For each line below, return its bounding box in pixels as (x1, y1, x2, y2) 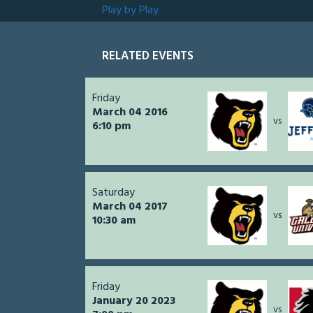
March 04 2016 (92, 103, 168, 122)
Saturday (92, 184, 135, 203)
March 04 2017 (92, 198, 168, 217)
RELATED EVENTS (102, 47, 194, 66)
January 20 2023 (92, 292, 175, 311)
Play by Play (102, 1, 159, 20)
